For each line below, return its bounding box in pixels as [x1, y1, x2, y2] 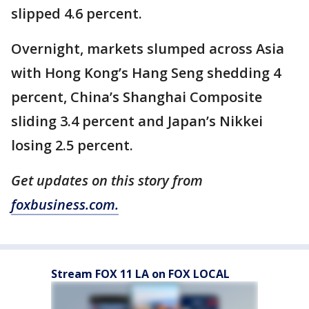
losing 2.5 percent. [11, 136, 133, 154]
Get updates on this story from [11, 171, 203, 190]
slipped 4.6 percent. [11, 4, 142, 23]
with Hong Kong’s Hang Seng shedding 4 [11, 63, 281, 82]
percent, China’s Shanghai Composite [11, 88, 262, 106]
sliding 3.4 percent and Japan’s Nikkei [11, 112, 263, 130]
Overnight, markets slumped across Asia [11, 39, 284, 58]
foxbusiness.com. [11, 195, 119, 214]
